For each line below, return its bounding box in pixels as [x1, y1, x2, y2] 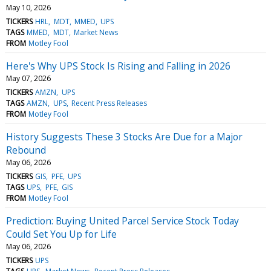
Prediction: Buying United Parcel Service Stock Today [6, 214, 239, 227]
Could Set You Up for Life [6, 227, 117, 241]
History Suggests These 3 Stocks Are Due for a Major [6, 129, 243, 143]
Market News [73, 27, 118, 38]
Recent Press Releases [71, 97, 147, 108]
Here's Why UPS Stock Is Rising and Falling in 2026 [6, 59, 230, 73]
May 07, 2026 [6, 73, 51, 83]
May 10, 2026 [6, 2, 51, 13]
